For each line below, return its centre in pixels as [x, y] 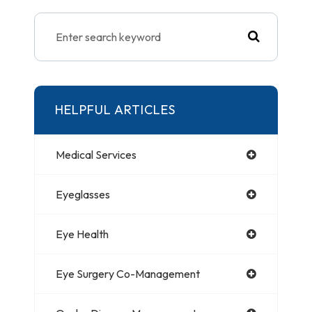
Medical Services [96, 154]
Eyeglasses [83, 194]
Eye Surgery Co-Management [128, 273]
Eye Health [82, 234]
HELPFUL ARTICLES [115, 109]
